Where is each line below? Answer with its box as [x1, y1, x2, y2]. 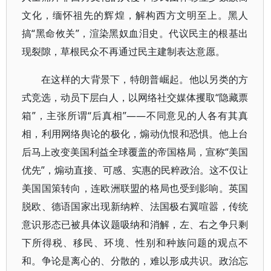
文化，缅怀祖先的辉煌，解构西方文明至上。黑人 [22, 8, 249, 22]
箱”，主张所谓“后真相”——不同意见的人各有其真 [22, 109, 249, 122]
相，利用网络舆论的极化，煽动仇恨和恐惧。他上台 [22, 127, 249, 140]
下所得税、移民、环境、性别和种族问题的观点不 [22, 236, 249, 249]
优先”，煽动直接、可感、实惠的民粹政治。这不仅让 [22, 163, 249, 177]
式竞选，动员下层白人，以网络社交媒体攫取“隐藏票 [22, 91, 249, 104]
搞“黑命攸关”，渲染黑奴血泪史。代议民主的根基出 [22, 27, 249, 40]
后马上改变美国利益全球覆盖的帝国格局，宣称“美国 [22, 145, 249, 158]
